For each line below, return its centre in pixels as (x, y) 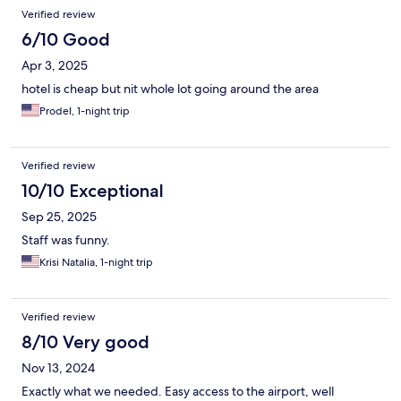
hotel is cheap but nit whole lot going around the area (170, 89)
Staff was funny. (66, 240)
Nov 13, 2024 (58, 368)
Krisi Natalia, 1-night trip (96, 263)
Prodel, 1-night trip (85, 111)
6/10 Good (66, 40)
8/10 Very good (85, 342)
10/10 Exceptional (93, 191)
